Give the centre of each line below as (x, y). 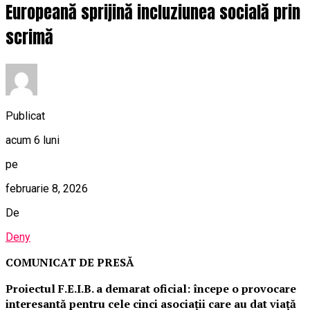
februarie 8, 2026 (47, 189)
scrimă (29, 38)
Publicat (25, 116)
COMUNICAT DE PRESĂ (70, 262)
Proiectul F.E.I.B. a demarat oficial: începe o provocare (151, 289)
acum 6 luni (33, 140)
